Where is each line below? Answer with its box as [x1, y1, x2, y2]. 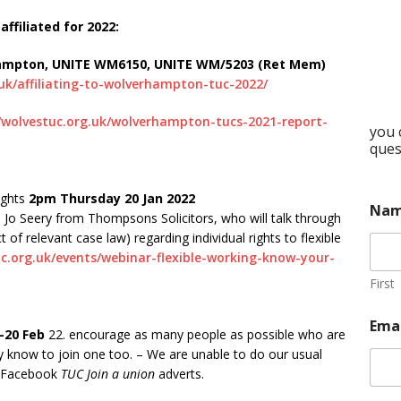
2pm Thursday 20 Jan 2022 [29, 190, 195, 208]
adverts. [155, 365, 204, 383]
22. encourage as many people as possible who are [45, 326, 346, 344]
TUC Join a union [61, 365, 155, 383]
